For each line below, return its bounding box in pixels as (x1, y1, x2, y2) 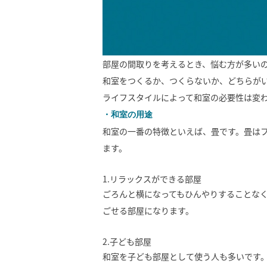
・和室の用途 (103, 110, 153, 119)
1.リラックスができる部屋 (103, 173, 201, 185)
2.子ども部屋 (103, 235, 151, 247)
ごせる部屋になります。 (103, 204, 194, 216)
